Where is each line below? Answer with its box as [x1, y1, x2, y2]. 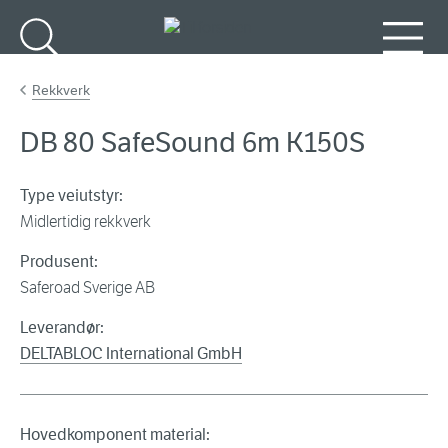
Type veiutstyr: [20, 186, 123, 206]
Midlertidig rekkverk [20, 212, 151, 232]
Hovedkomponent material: [20, 425, 210, 445]
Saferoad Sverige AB [20, 278, 155, 298]
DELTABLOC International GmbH [20, 344, 242, 364]
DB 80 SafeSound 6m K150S [20, 125, 365, 161]
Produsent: [20, 252, 98, 272]
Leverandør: [20, 318, 104, 338]
